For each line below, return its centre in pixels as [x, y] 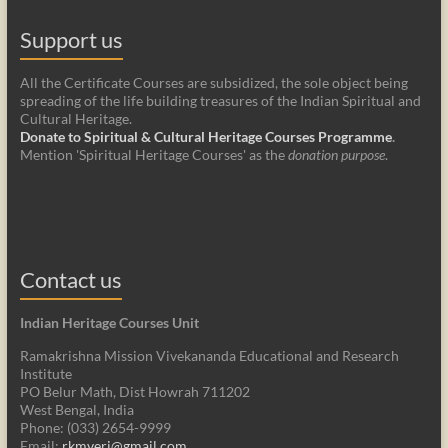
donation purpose [336, 155]
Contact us [70, 280]
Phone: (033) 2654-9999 [95, 428]
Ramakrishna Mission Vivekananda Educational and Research [209, 356]
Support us [71, 40]
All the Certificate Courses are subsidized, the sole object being [213, 83]
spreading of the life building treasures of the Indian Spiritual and [220, 101]
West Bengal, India [76, 410]
